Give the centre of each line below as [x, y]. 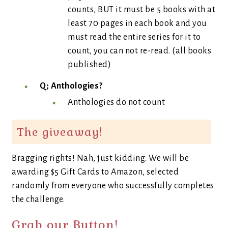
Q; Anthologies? [71, 86]
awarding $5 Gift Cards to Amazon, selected [95, 172]
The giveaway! [60, 132]
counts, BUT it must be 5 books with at [141, 10]
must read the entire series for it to [134, 37]
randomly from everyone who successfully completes [113, 186]
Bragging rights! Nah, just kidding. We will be [100, 158]
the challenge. [38, 199]
